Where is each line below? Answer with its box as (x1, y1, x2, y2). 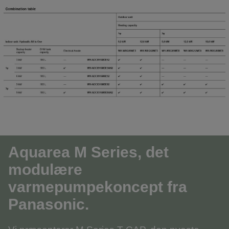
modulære (8, 161, 82, 178)
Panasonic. (8, 196, 89, 213)
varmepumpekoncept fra (8, 178, 187, 196)
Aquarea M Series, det (8, 144, 169, 161)
